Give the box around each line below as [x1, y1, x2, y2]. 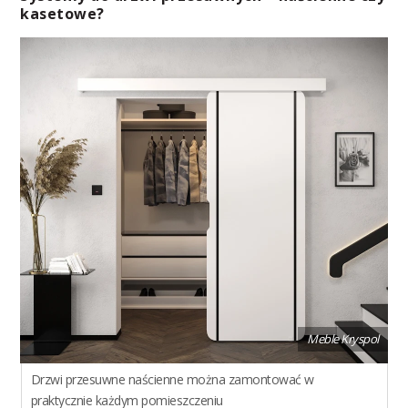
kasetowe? [20, 4, 105, 25]
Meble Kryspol [307, 330, 379, 347]
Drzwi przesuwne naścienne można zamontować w [30, 370, 314, 388]
